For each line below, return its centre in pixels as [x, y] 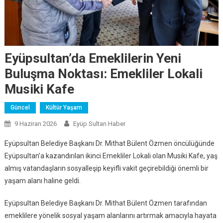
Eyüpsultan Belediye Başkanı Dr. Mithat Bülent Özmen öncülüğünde [109, 143]
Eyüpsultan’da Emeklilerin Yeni [93, 58]
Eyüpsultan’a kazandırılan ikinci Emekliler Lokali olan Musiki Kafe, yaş [111, 156]
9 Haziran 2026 [35, 123]
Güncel [20, 107]
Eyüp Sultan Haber [99, 123]
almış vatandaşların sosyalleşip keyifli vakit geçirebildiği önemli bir [106, 168]
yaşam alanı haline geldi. [42, 180]
